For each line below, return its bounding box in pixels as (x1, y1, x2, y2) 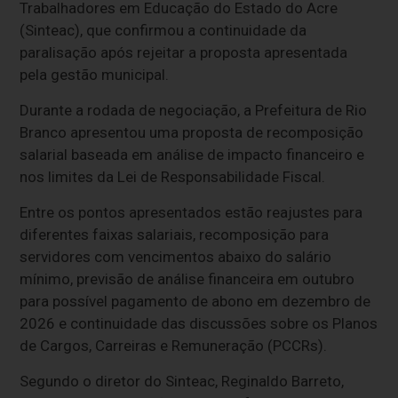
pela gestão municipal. (20, 65, 170, 84)
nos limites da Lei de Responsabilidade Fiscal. (20, 167, 326, 186)
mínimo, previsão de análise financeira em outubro (20, 269, 355, 288)
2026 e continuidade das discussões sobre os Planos (20, 314, 378, 332)
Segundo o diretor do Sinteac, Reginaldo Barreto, (20, 371, 345, 390)
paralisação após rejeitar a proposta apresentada (20, 43, 348, 61)
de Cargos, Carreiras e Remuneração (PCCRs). (20, 336, 328, 354)
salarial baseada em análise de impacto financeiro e (20, 145, 365, 163)
